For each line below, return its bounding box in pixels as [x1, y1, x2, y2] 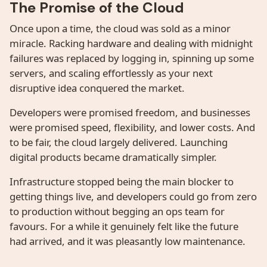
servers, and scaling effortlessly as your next [10, 66, 213, 80]
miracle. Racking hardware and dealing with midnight [10, 36, 253, 50]
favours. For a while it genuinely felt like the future [10, 219, 238, 233]
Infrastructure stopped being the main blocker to [10, 174, 234, 188]
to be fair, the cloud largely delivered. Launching [10, 135, 228, 149]
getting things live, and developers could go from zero [10, 189, 257, 203]
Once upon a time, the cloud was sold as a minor [10, 21, 231, 35]
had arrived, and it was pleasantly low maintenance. [10, 234, 246, 248]
